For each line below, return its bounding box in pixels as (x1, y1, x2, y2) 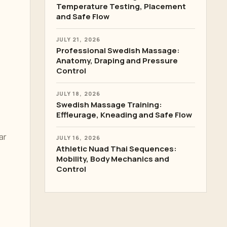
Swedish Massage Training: (56, 99, 162, 110)
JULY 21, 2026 (56, 36, 100, 43)
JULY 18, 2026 (56, 90, 100, 97)
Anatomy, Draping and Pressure (56, 55, 178, 66)
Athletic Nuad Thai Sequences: (56, 143, 177, 154)
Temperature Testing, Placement (56, 1, 186, 12)
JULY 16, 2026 (56, 134, 100, 141)
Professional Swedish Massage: (56, 45, 180, 56)
